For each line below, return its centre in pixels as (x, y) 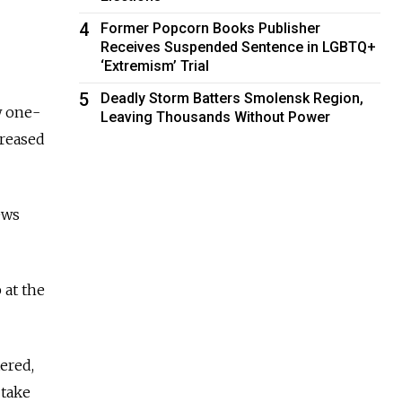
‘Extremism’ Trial (155, 66)
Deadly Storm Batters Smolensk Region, (232, 98)
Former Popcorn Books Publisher (211, 28)
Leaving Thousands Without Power (216, 117)
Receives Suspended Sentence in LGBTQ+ (239, 47)
